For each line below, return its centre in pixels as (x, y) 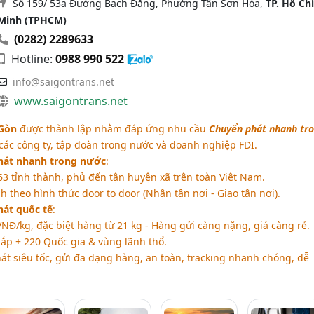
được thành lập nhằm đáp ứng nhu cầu (112, 128)
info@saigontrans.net (63, 81)
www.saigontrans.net (70, 101)
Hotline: (32, 59)
